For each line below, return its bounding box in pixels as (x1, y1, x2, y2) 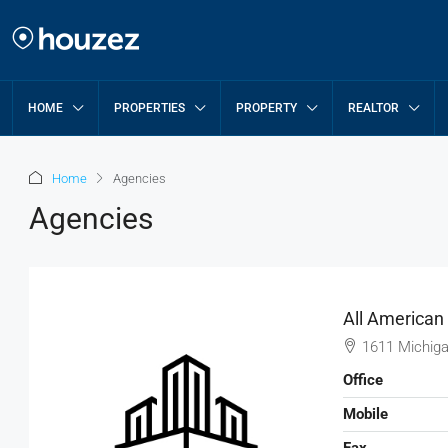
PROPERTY (236, 101, 297, 115)
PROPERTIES (114, 101, 185, 115)
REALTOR (348, 101, 399, 115)
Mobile (342, 404, 388, 423)
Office (342, 370, 383, 389)
